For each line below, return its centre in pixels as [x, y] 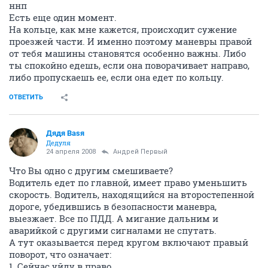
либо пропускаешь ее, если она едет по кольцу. [116, 77]
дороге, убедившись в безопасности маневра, [113, 206]
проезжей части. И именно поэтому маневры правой [130, 41]
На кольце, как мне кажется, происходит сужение [123, 29]
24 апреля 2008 [71, 151]
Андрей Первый [140, 151]
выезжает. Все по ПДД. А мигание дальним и [114, 218]
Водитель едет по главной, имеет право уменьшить [128, 182]
